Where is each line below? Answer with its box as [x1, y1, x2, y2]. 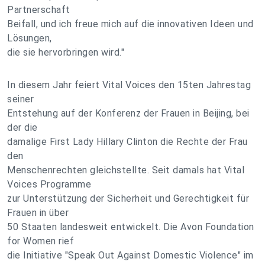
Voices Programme [7, 179, 91, 190]
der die [7, 122, 38, 133]
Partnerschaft [7, 4, 70, 15]
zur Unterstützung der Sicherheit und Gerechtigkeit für [7, 193, 249, 204]
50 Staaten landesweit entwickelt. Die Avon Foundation [7, 221, 254, 232]
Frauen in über [7, 207, 69, 218]
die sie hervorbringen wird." [7, 47, 124, 58]
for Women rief [7, 235, 74, 247]
